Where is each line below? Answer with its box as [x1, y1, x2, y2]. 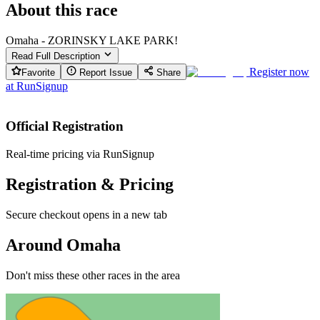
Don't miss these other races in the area [6, 269, 180, 281]
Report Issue [76, 66, 132, 78]
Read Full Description [11, 50, 103, 61]
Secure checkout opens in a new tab [6, 208, 167, 221]
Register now [249, 65, 309, 78]
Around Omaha [6, 235, 121, 254]
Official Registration [6, 119, 124, 134]
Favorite [21, 66, 55, 78]
